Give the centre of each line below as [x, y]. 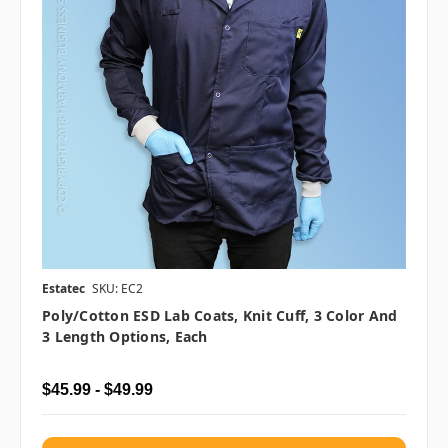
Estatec [63, 289]
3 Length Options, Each [125, 337]
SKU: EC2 [117, 289]
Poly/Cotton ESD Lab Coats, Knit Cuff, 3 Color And [220, 316]
